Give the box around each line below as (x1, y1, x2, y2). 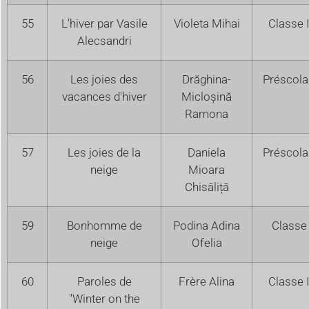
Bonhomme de (66, 218, 142, 232)
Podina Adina (173, 218, 240, 232)
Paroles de (77, 274, 132, 288)
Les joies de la (68, 145, 141, 159)
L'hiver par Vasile (61, 16, 148, 30)
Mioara (188, 162, 225, 177)
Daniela (188, 145, 226, 159)
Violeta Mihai (173, 16, 240, 30)
